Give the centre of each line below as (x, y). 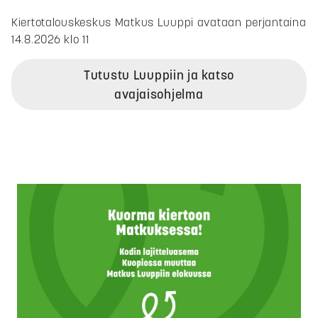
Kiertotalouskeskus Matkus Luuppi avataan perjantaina (159, 22)
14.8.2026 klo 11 (50, 39)
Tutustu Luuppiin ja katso (159, 75)
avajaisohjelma (159, 94)
